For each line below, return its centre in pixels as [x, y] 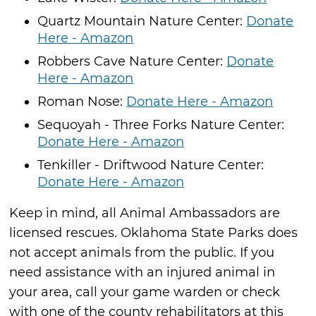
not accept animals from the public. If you [142, 252]
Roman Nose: [82, 101]
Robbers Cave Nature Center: [132, 61]
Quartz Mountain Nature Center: [142, 21]
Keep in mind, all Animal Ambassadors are [145, 213]
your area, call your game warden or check [145, 292]
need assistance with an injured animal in [142, 272]
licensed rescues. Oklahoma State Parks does [154, 232]
